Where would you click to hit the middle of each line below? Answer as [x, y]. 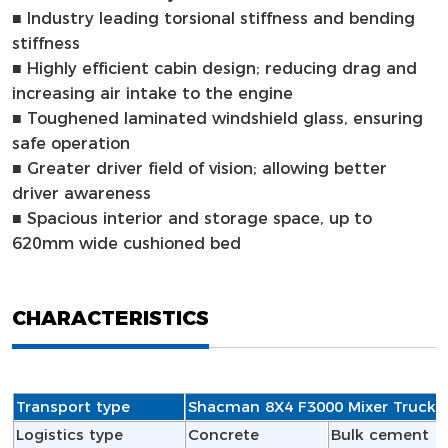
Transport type [72, 407]
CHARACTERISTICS [110, 317]
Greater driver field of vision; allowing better [204, 169]
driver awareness [81, 194]
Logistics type [69, 435]
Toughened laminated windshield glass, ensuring [222, 119]
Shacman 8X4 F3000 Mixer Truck [314, 407]
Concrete [223, 435]
